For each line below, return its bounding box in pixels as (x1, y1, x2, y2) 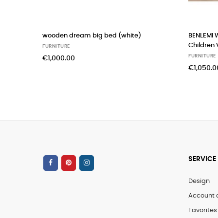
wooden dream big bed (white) (42, 33, 141, 39)
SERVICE (188, 156, 216, 163)
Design (188, 178, 210, 185)
